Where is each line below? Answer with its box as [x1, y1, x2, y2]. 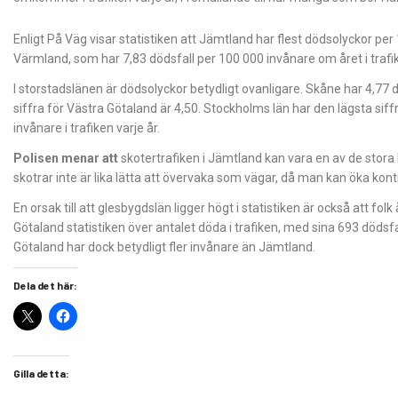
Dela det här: [13, 278, 77, 291]
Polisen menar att [13, 150, 118, 165]
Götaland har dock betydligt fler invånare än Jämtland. [13, 239, 315, 254]
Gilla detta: [13, 366, 69, 379]
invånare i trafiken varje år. [13, 120, 160, 135]
